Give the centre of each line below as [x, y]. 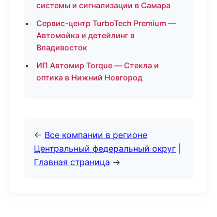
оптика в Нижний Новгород [89, 77]
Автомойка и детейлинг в [85, 35]
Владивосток [62, 47]
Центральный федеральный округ [105, 148]
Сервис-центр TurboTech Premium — [106, 23]
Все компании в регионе [96, 135]
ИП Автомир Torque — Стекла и [98, 65]
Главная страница [72, 162]
